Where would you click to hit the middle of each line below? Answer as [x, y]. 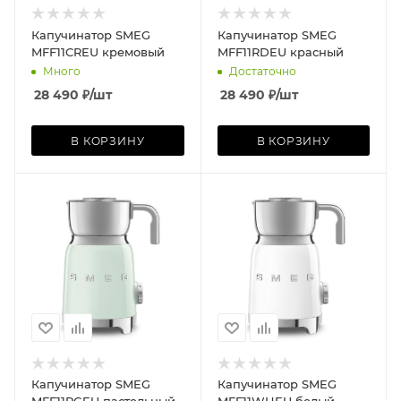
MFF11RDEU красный [280, 51]
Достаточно [262, 71]
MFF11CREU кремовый [98, 51]
